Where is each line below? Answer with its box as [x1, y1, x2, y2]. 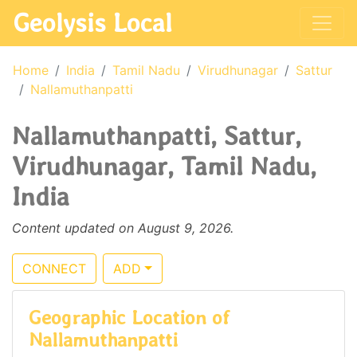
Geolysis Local [13, 7, 172, 38]
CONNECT [22, 261, 86, 277]
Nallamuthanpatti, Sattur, [12, 120, 301, 151]
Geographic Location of [29, 306, 229, 329]
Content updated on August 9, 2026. [12, 220, 233, 236]
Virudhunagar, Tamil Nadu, [12, 151, 316, 182]
